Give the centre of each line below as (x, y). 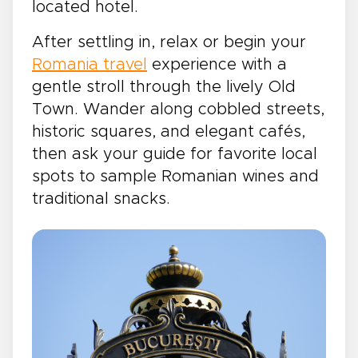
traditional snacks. (101, 199)
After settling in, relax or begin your (169, 42)
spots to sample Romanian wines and (175, 177)
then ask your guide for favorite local (175, 154)
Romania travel (89, 65)
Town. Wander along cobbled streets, (178, 109)
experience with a (217, 65)
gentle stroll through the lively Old (164, 87)
